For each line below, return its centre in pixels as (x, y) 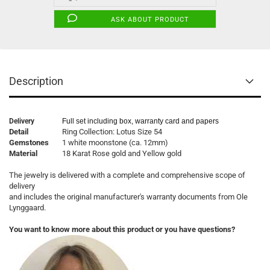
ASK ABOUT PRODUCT (150, 20)
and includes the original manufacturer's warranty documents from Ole (128, 197)
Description (36, 81)
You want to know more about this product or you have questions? (122, 229)
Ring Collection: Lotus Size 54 (112, 132)
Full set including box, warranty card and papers (140, 121)
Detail (19, 132)
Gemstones (29, 143)
